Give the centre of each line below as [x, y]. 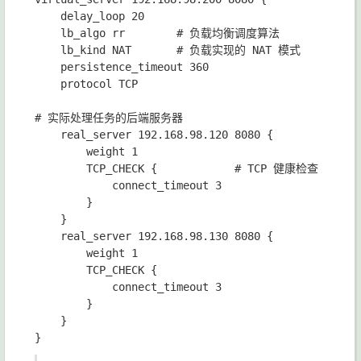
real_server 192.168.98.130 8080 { [154, 237]
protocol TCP [86, 84]
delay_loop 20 [89, 17]
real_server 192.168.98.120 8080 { [154, 135]
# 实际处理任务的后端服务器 [109, 118]
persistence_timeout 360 [122, 67]
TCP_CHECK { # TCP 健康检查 [176, 169]
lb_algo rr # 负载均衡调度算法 [157, 33]
